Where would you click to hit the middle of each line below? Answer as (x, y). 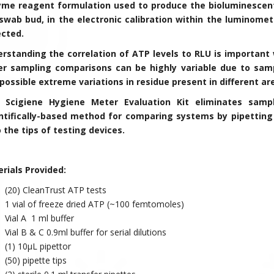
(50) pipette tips (35, 260)
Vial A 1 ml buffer (39, 218)
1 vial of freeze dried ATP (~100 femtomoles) (94, 204)
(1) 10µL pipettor (38, 246)
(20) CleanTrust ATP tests (55, 190)
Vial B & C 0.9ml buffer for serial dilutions (85, 232)
